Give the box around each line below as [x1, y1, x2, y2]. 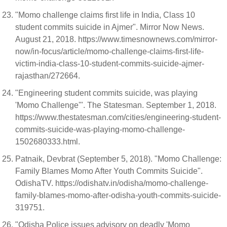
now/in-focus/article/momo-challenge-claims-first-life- [15, 47, 204, 56]
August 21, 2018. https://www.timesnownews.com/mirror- [15, 35, 217, 44]
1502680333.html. [15, 137, 82, 146]
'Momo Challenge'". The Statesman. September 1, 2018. [15, 101, 216, 109]
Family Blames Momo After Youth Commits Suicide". [15, 167, 203, 175]
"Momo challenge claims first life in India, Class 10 [15, 11, 195, 19]
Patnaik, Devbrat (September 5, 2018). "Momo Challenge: [15, 155, 221, 163]
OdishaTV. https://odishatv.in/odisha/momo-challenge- [15, 179, 208, 187]
